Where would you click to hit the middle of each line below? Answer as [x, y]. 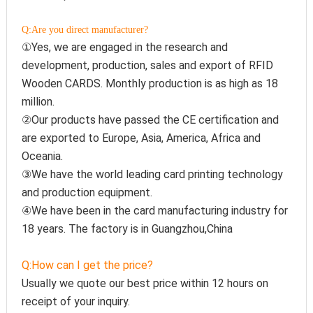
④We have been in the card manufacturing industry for [155, 210]
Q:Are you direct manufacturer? [85, 29]
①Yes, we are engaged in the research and [125, 47]
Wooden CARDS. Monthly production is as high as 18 [150, 83]
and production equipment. [87, 192]
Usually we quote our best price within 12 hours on [145, 283]
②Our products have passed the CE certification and [151, 119]
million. [38, 101]
